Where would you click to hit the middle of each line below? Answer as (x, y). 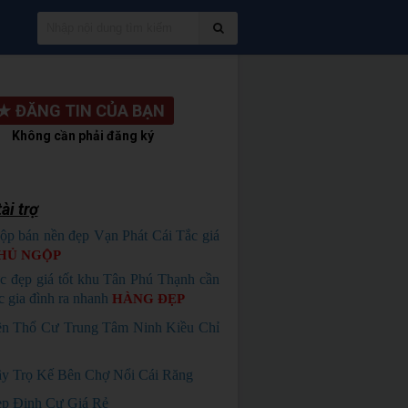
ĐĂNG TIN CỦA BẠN (91, 111)
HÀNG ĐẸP (148, 299)
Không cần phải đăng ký (83, 136)
